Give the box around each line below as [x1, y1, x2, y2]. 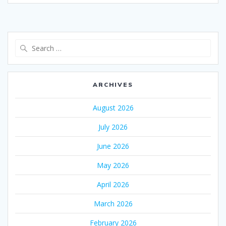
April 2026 [97, 180, 129, 190]
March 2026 [93, 199, 133, 209]
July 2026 [98, 122, 128, 132]
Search [112, 39, 136, 49]
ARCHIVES [92, 81, 134, 89]
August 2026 [92, 103, 134, 113]
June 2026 [97, 141, 129, 151]
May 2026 [97, 160, 129, 171]
